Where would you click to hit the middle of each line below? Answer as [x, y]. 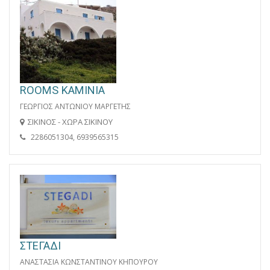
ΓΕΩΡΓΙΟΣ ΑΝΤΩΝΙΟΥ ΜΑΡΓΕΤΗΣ [75, 106]
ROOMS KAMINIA [62, 90]
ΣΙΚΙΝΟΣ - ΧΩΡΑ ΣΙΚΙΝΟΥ [70, 121]
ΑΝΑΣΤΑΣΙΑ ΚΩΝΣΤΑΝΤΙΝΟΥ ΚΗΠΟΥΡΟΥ [89, 262]
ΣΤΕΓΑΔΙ [40, 246]
